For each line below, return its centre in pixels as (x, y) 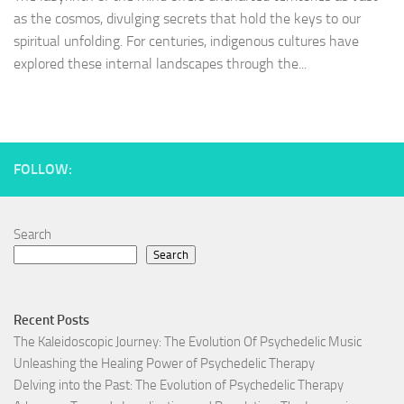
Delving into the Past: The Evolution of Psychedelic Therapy (179, 386)
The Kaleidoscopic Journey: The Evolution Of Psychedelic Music (188, 342)
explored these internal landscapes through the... (160, 64)
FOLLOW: (43, 170)
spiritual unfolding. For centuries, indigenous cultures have (186, 41)
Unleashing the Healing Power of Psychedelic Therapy (164, 364)
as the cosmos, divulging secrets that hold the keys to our (187, 19)
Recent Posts (51, 321)
